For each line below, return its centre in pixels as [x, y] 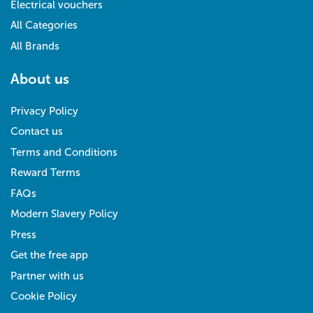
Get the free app [49, 255]
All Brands [35, 46]
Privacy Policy [44, 111]
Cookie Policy [44, 297]
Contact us [37, 132]
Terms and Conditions [64, 152]
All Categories [44, 26]
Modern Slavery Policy [64, 214]
